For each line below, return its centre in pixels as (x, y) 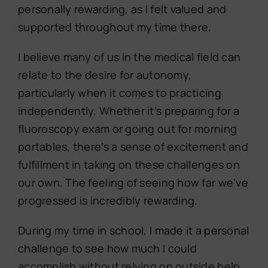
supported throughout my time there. (115, 27)
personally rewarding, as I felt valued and (122, 9)
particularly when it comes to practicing (119, 93)
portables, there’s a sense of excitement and (133, 147)
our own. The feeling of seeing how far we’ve (133, 183)
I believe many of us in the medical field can (129, 57)
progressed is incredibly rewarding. (108, 201)
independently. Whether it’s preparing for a (129, 111)
